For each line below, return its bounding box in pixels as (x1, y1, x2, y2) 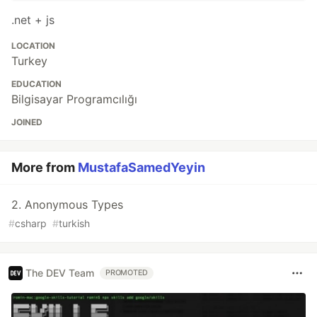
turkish (59, 217, 90, 229)
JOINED (11, 116, 42, 127)
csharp (15, 217, 47, 229)
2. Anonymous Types (11, 197, 123, 212)
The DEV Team (25, 267, 94, 279)
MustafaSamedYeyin (78, 159, 205, 175)
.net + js (11, 12, 54, 27)
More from (11, 159, 78, 175)
